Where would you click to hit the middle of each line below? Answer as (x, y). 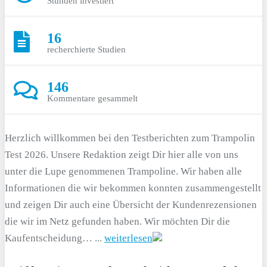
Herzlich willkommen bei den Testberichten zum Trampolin (130, 138)
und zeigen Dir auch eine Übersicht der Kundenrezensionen (131, 205)
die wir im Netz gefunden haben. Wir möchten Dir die (117, 221)
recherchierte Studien (86, 49)
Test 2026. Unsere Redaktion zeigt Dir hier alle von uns (122, 155)
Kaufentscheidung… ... (55, 238)
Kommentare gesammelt (92, 98)
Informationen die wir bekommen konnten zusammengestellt (133, 188)
